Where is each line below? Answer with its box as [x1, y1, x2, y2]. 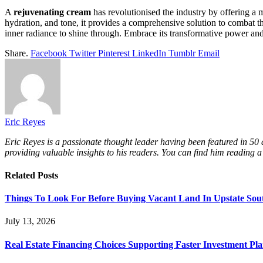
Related [5, 170, 38, 180]
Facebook [31, 48, 67, 58]
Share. [5, 48, 28, 58]
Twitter [69, 48, 96, 58]
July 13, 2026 [5, 216, 55, 227]
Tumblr [168, 48, 195, 58]
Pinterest [98, 48, 130, 58]
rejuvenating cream [14, 6, 91, 17]
